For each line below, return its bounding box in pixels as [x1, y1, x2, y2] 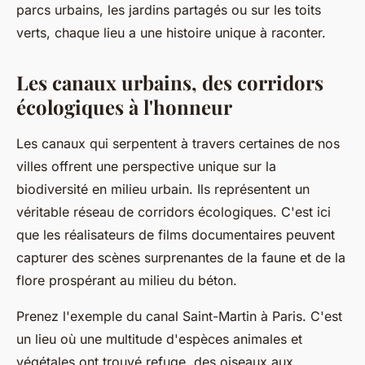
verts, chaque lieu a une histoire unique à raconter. [16, 24, 326, 41]
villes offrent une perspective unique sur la [16, 158, 276, 174]
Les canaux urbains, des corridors [16, 69, 323, 95]
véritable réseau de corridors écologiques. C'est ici [16, 204, 331, 220]
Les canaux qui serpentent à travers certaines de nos [16, 135, 340, 152]
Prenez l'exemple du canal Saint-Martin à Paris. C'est [16, 308, 342, 324]
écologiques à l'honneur [16, 94, 232, 120]
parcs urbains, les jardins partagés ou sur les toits [16, 2, 321, 18]
